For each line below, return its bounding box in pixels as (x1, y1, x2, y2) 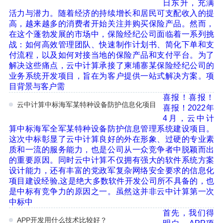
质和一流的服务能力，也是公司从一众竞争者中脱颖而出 (8, 145, 215, 154)
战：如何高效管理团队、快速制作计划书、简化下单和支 (8, 40, 215, 49)
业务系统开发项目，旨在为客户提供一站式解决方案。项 (8, 72, 215, 81)
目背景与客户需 (8, 82, 65, 91)
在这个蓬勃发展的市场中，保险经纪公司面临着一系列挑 (8, 30, 215, 39)
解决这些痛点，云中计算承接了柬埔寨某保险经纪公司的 (8, 61, 215, 70)
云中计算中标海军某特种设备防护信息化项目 (17, 101, 157, 109)
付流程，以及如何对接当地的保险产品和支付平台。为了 (8, 51, 215, 60)
